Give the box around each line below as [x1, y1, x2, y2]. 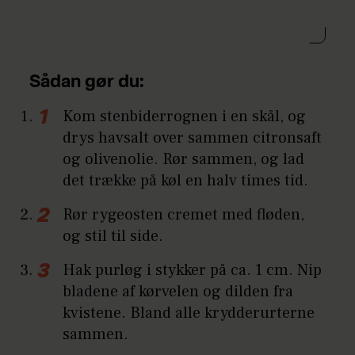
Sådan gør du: [29, 74, 145, 92]
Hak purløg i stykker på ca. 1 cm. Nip [63, 259, 323, 281]
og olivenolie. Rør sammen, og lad [63, 148, 305, 170]
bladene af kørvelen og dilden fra [63, 281, 294, 302]
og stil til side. [63, 225, 164, 246]
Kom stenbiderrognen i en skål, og [63, 105, 307, 127]
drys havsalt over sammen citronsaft [63, 127, 323, 148]
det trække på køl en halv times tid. [63, 170, 309, 191]
